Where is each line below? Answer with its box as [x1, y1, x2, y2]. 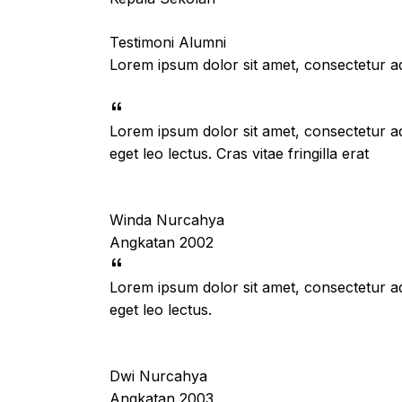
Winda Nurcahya [109, 211, 224, 229]
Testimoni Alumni [109, 33, 226, 51]
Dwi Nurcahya [109, 367, 207, 385]
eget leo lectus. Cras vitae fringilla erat [109, 144, 369, 162]
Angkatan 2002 [109, 233, 214, 251]
